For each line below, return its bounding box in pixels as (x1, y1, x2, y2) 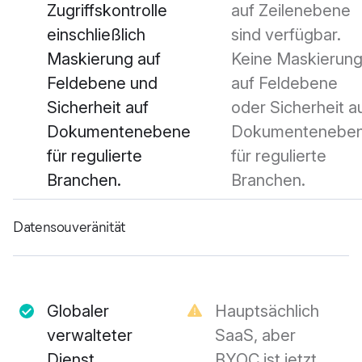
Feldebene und (47, 74, 158, 94)
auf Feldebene (231, 74, 338, 94)
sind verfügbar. (231, 25, 341, 45)
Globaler (47, 301, 109, 322)
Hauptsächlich (215, 301, 319, 322)
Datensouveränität (13, 218, 125, 237)
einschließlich (47, 25, 145, 45)
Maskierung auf (47, 49, 161, 69)
